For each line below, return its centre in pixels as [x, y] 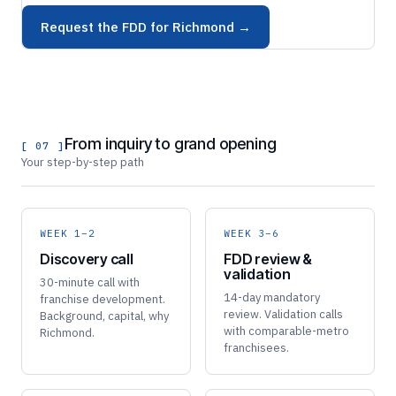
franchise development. [103, 300]
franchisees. [256, 348]
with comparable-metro [286, 331]
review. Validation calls [283, 315]
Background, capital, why [104, 316]
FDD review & [268, 259]
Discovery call [87, 259]
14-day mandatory [272, 298]
